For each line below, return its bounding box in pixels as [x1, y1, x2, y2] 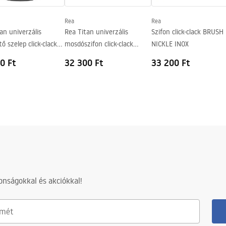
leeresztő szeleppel [65, 51, 122, 61]
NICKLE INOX [151, 39, 189, 48]
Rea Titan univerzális [65, 27, 128, 36]
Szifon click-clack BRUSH [151, 27, 223, 36]
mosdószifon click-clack [65, 39, 133, 48]
